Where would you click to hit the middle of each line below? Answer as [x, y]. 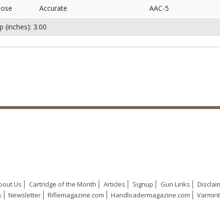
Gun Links [175, 184]
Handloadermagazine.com [150, 195]
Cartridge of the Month [62, 184]
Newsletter [24, 195]
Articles [114, 184]
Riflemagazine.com [76, 195]
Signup [143, 184]
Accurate [53, 8]
